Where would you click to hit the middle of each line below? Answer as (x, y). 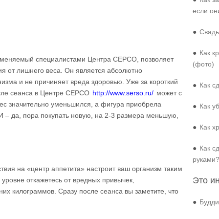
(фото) (203, 64)
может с (168, 93)
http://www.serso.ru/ (123, 93)
